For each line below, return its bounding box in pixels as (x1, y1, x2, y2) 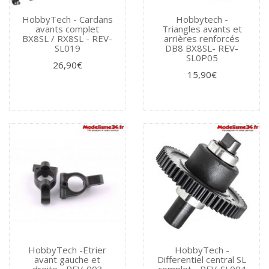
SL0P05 (186, 51, 218, 64)
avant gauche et (34, 253, 100, 265)
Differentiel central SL (157, 253, 246, 265)
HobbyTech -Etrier (28, 243, 106, 256)
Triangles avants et (162, 22, 242, 35)
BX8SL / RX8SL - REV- (22, 32, 112, 44)
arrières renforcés (164, 32, 240, 44)
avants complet (35, 22, 99, 35)
